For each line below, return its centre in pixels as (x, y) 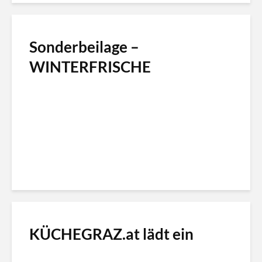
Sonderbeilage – (84, 47)
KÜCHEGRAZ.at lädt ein (111, 234)
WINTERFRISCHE (90, 67)
